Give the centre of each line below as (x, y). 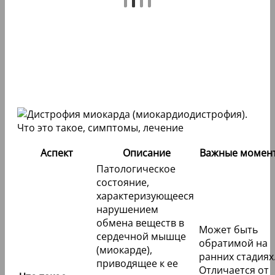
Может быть (228, 230)
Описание (146, 153)
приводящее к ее (137, 264)
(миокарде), (124, 250)
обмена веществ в (140, 223)
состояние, (123, 183)
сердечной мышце (141, 237)
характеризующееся (145, 196)
